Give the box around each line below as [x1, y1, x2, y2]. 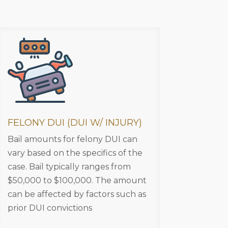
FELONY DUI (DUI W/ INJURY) [7, 117, 142, 128]
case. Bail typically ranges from [7, 161, 131, 172]
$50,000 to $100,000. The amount [7, 175, 147, 185]
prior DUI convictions [7, 203, 92, 213]
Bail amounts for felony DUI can [7, 134, 137, 144]
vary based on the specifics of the [7, 148, 142, 158]
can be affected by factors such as [7, 189, 146, 199]
